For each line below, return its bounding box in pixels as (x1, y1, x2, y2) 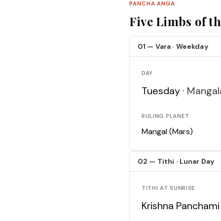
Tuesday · (142, 84, 187, 98)
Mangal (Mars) (142, 126, 193, 137)
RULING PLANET (142, 112, 189, 120)
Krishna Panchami (142, 199, 220, 213)
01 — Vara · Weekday (138, 42, 209, 51)
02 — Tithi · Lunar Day (138, 157, 215, 166)
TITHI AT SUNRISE (142, 184, 196, 192)
